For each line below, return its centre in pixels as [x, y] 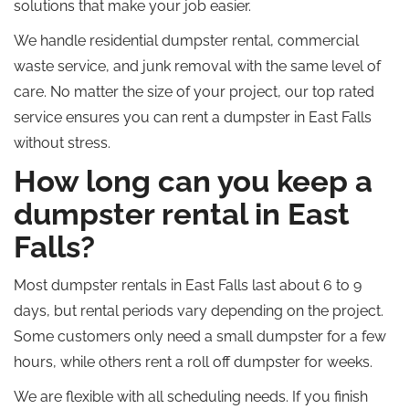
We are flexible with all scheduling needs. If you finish [191, 397]
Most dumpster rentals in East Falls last [147, 285]
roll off [209, 362]
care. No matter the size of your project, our [163, 92]
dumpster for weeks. [301, 362]
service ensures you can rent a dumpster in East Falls [193, 117]
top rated [343, 92]
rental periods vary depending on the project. [230, 311]
